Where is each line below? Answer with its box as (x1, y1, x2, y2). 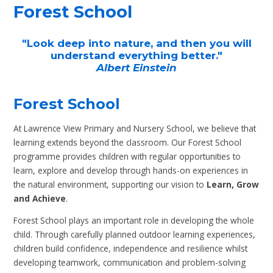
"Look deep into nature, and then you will (21, 37, 252, 50)
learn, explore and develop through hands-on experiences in (13, 164, 249, 176)
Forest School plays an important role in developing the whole (13, 214, 255, 227)
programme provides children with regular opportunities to (13, 150, 241, 162)
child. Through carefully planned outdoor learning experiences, (13, 229, 256, 241)
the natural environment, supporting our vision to (13, 178, 207, 190)
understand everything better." (51, 49, 222, 62)
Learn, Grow (207, 178, 260, 190)
